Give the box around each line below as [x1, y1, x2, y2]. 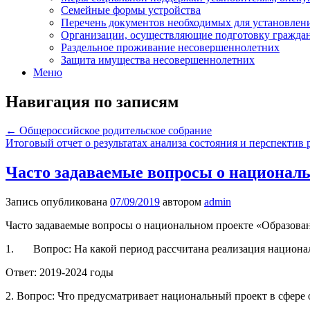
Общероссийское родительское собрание [17, 125, 212, 137]
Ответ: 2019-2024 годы [6, 266, 113, 279]
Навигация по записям [6, 92, 179, 111]
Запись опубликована [6, 196, 110, 208]
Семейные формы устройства [61, 3, 201, 16]
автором [160, 196, 204, 208]
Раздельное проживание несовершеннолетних [61, 41, 280, 53]
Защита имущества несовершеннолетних [61, 53, 255, 66]
